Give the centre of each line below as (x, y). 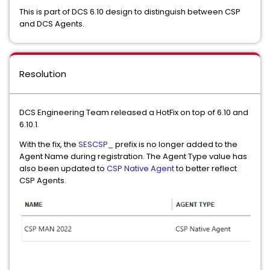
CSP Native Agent (140, 168)
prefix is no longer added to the (175, 144)
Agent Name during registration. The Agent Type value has (133, 156)
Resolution (43, 74)
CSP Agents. (43, 180)
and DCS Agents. (52, 24)
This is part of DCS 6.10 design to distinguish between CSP (130, 11)
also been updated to (63, 168)
